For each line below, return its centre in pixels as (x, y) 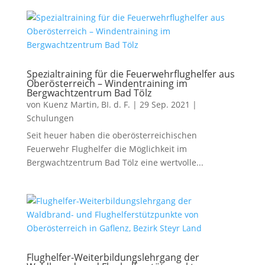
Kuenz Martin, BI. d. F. (86, 104)
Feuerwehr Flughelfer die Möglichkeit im (106, 149)
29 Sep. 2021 (164, 104)
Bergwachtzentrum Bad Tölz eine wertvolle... (115, 162)
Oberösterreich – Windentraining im (107, 83)
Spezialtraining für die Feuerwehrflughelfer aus (130, 74)
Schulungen (50, 118)
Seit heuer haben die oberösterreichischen (112, 135)
